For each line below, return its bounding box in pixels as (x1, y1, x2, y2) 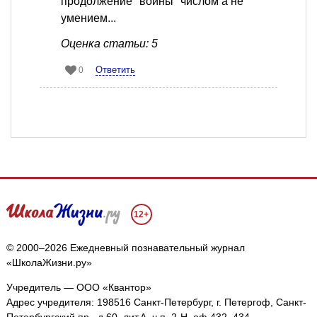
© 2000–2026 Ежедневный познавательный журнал (6, 242, 245, 254)
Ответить (96, 64, 135, 76)
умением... (61, 12, 116, 25)
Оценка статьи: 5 (61, 38, 158, 50)
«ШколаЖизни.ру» (6, 257, 92, 269)
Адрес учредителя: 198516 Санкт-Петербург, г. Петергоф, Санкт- (6, 296, 306, 309)
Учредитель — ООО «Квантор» (6, 282, 151, 294)
